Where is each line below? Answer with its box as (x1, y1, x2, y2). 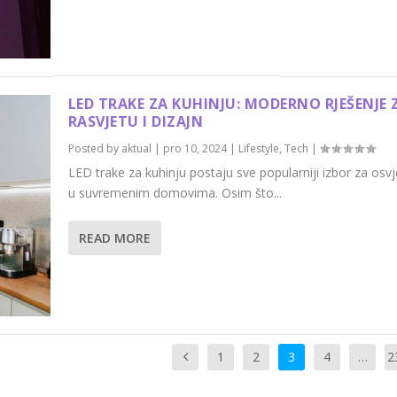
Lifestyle (237, 140, 279, 156)
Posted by (67, 140, 121, 156)
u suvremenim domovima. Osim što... (67, 183, 282, 201)
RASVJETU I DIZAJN (67, 111, 204, 131)
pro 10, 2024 (162, 140, 227, 156)
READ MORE (78, 229, 151, 246)
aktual (121, 140, 152, 156)
